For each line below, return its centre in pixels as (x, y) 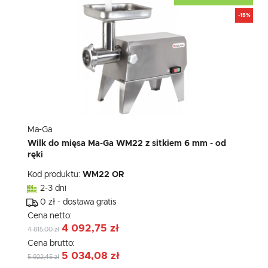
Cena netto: (51, 216)
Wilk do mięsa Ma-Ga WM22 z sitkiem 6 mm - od (127, 144)
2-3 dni (53, 189)
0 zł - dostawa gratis (78, 202)
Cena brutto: (52, 244)
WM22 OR (103, 175)
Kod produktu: (55, 175)
